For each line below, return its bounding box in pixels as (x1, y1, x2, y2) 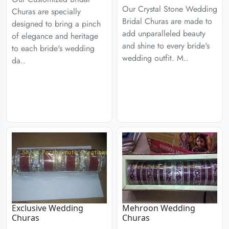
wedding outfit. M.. (122, 52, 189, 64)
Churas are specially (12, 6, 81, 17)
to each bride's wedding (12, 42, 95, 54)
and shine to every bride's (122, 40, 210, 52)
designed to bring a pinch (12, 18, 101, 30)
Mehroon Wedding (122, 202, 195, 214)
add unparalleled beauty (122, 28, 205, 39)
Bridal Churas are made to (122, 15, 212, 27)
